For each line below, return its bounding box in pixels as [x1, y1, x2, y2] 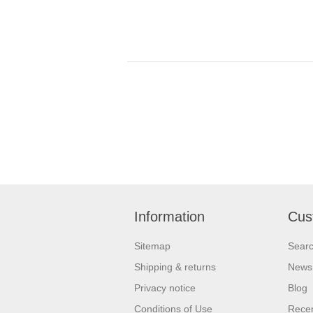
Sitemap [134, 240, 170, 252]
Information [134, 208, 205, 224]
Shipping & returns [134, 261, 216, 272]
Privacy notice [134, 282, 196, 293]
